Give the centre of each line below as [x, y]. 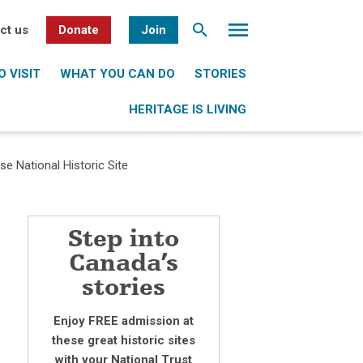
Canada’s [123, 265]
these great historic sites [123, 340]
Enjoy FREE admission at [123, 321]
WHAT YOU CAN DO [117, 74]
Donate [78, 30]
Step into [123, 241]
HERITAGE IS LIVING [187, 109]
